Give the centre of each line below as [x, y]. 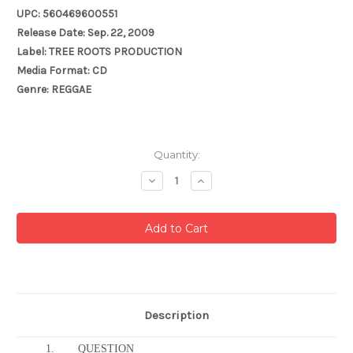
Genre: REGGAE [54, 90]
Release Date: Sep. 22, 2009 [85, 33]
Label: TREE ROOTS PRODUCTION [99, 52]
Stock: [33, 170]
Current [36, 155]
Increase [219, 180]
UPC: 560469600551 [67, 14]
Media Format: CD [62, 71]
